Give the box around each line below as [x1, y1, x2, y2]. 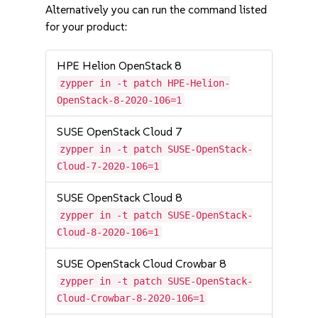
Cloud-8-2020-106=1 [57, 226, 160, 238]
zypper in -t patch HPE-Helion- [60, 77, 231, 89]
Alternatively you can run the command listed [45, 3, 268, 16]
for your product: [45, 20, 128, 33]
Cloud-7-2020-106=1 [57, 160, 160, 172]
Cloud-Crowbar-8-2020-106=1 [57, 292, 205, 304]
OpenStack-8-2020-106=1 [57, 94, 182, 106]
